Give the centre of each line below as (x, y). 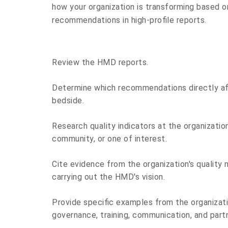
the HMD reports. (114, 62)
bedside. (68, 101)
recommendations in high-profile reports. (129, 20)
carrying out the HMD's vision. (108, 177)
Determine (72, 88)
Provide (67, 202)
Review (66, 62)
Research (70, 126)
